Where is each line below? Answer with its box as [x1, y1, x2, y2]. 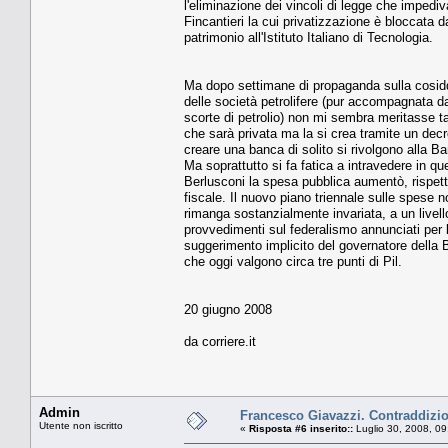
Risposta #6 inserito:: [249, 422, 353, 434]
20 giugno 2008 [184, 301, 272, 317]
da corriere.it [184, 333, 256, 349]
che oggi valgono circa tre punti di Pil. [184, 253, 402, 269]
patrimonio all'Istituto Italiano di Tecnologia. [184, 29, 433, 45]
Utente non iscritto [39, 419, 123, 431]
